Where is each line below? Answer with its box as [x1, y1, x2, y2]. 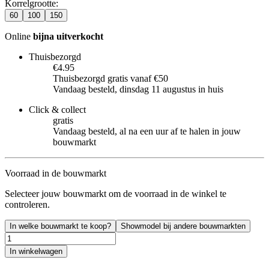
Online [5, 31, 33, 41]
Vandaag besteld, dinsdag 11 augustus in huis [53, 83, 223, 94]
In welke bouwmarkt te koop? [10, 221, 111, 231]
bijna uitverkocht [33, 31, 103, 41]
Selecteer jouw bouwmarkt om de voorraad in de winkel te [5, 188, 226, 199]
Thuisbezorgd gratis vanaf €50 [53, 73, 168, 83]
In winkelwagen [10, 246, 62, 256]
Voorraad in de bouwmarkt [5, 168, 106, 178]
